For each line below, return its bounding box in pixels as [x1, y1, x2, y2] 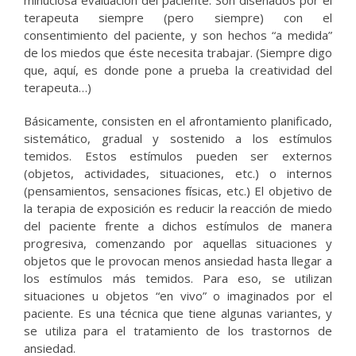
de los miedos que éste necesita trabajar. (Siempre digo [24, 44, 332, 60]
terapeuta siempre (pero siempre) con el [24, 9, 332, 25]
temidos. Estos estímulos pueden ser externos [24, 147, 332, 164]
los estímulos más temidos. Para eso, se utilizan [24, 269, 332, 286]
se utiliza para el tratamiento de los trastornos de [24, 322, 332, 339]
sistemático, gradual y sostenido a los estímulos [24, 130, 332, 146]
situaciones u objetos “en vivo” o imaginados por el [24, 287, 332, 304]
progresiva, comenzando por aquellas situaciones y [24, 234, 332, 251]
